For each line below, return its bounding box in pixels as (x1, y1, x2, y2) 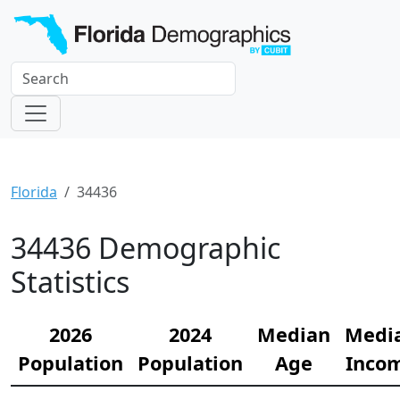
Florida (11, 181, 57, 202)
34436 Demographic (11, 228, 280, 267)
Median (257, 321, 330, 347)
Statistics (11, 262, 129, 301)
